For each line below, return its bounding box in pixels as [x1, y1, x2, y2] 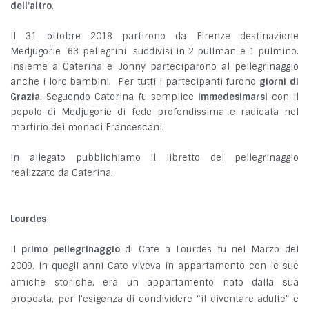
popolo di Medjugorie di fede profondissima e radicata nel [10, 106, 299, 119]
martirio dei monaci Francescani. [10, 121, 164, 134]
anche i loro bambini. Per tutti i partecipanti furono [10, 76, 260, 88]
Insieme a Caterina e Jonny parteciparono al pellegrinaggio [10, 61, 299, 73]
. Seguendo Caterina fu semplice [40, 91, 198, 103]
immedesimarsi [198, 91, 268, 103]
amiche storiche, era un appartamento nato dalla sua [10, 277, 299, 289]
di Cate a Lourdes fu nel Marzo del [119, 243, 299, 256]
